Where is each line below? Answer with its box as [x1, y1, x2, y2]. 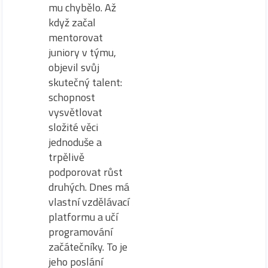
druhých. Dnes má [48, 179, 129, 196]
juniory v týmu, [48, 44, 116, 61]
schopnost [48, 89, 95, 106]
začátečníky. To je [48, 239, 127, 255]
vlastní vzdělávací [48, 194, 129, 211]
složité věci [48, 119, 98, 136]
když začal [48, 14, 96, 31]
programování [48, 224, 112, 240]
